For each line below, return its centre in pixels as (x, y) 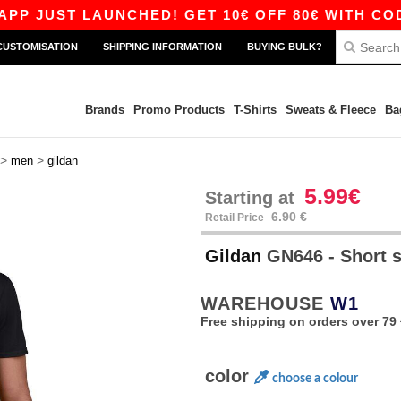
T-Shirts (255, 110)
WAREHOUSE (265, 303)
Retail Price (236, 218)
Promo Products (179, 110)
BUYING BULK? (285, 47)
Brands (104, 110)
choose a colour (315, 379)
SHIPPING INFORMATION (162, 47)
